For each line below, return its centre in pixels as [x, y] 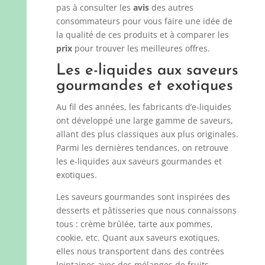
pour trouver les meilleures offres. [141, 48]
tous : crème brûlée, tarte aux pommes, [134, 224]
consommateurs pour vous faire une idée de [144, 21]
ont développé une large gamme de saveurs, [144, 120]
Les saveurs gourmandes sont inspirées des [143, 197]
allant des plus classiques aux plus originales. [147, 134]
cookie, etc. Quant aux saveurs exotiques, [138, 237]
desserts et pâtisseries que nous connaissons [146, 210]
